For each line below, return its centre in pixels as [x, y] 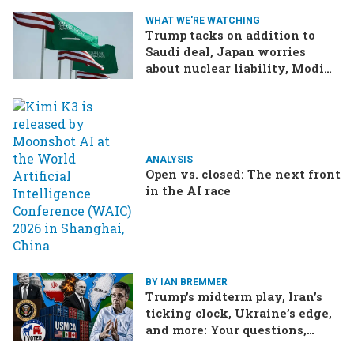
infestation [181, 101]
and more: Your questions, [226, 330]
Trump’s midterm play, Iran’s [234, 297]
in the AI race [188, 191]
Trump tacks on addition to [230, 34]
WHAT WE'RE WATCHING [203, 20]
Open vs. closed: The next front [243, 174]
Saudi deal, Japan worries [226, 51]
